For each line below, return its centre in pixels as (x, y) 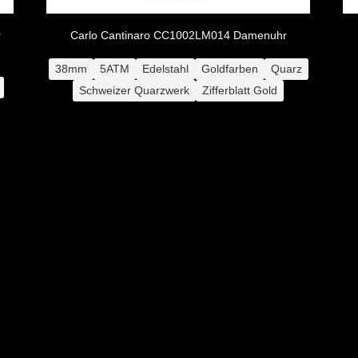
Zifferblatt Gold (240, 90)
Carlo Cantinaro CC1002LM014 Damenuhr (178, 35)
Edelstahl (165, 68)
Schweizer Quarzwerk (135, 90)
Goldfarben (229, 68)
